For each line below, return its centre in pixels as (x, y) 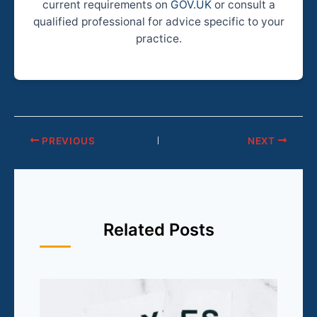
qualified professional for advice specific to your (158, 21)
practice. (158, 38)
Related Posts (158, 229)
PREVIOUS (67, 140)
